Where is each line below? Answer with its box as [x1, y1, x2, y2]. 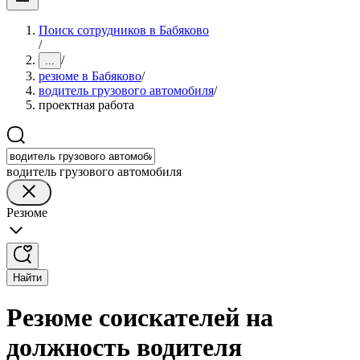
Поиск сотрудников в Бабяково [39, 23, 209, 37]
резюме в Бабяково [39, 69, 141, 83]
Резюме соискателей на [6, 303, 273, 333]
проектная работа [39, 98, 134, 112]
